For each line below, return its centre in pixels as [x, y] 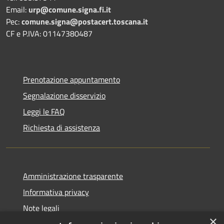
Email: [17, 9]
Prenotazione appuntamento [71, 79]
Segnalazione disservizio [64, 95]
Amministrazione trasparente [73, 176]
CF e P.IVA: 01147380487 [49, 33]
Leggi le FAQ [44, 111]
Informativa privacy [56, 192]
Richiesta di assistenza [61, 127]
